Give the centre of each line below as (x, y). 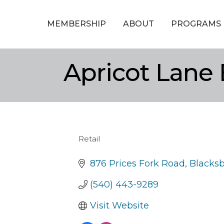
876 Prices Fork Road (137, 163)
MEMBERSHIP (76, 23)
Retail (89, 138)
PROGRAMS (196, 23)
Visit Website (119, 205)
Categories (103, 144)
